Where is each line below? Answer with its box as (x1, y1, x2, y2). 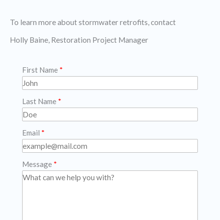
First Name (22, 65, 58, 75)
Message (22, 160, 52, 169)
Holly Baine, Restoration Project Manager (10, 35, 148, 45)
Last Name (22, 97, 56, 106)
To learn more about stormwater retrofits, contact (10, 18, 176, 27)
